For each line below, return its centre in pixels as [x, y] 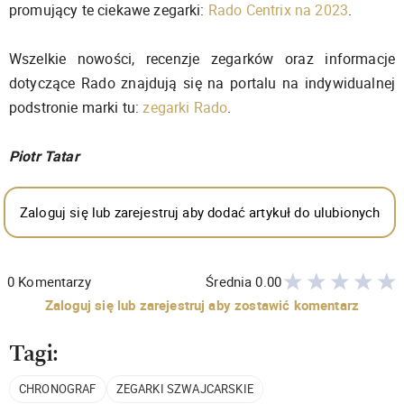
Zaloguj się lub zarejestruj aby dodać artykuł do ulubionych [200, 211]
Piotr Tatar [44, 156]
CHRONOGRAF [58, 389]
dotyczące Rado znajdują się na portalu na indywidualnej [202, 83]
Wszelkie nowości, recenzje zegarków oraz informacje [202, 58]
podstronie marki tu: [76, 107]
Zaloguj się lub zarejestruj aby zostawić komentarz [202, 304]
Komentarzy [55, 281]
